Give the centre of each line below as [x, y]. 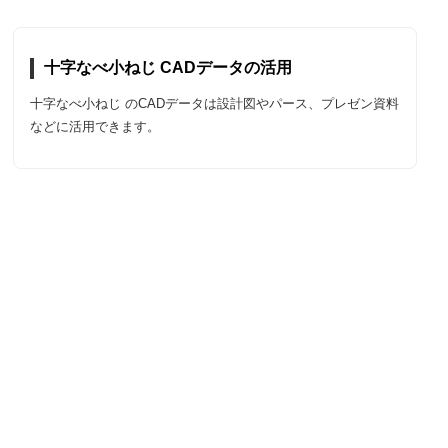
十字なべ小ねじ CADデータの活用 [168, 67]
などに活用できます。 [95, 126]
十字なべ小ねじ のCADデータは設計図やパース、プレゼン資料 [215, 103]
